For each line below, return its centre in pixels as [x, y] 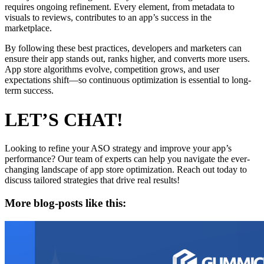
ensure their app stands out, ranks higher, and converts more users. [127, 59]
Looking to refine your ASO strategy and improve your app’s [118, 148]
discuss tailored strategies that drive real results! [92, 180]
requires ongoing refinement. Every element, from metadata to [120, 7]
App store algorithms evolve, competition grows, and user [112, 70]
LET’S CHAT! [64, 119]
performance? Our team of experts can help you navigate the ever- [127, 159]
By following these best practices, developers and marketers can [123, 48]
